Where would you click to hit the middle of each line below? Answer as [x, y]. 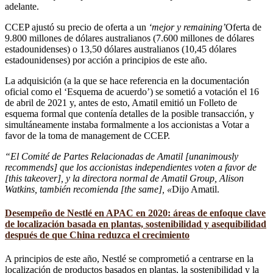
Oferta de [243, 27]
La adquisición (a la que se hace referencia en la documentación [127, 80]
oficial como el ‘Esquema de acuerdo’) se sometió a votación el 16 [132, 91]
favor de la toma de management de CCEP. [87, 135]
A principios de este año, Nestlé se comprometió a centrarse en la [129, 259]
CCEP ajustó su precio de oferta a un [77, 27]
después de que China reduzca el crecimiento [97, 235]
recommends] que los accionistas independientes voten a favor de [131, 167]
